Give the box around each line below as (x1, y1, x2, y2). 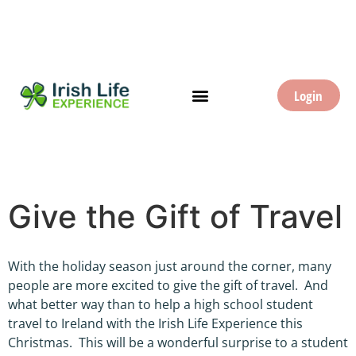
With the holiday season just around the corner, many (8, 257, 331, 275)
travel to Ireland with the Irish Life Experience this (8, 314, 303, 332)
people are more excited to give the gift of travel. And (8, 276, 328, 294)
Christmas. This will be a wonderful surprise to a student (8, 333, 348, 351)
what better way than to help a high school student (8, 295, 313, 313)
